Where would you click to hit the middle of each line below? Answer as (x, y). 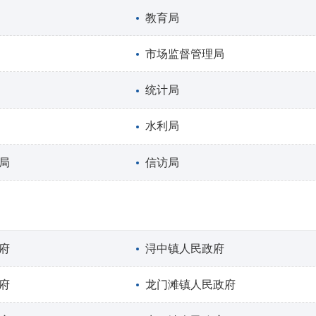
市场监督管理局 (185, 54)
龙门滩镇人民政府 (191, 284)
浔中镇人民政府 (185, 248)
